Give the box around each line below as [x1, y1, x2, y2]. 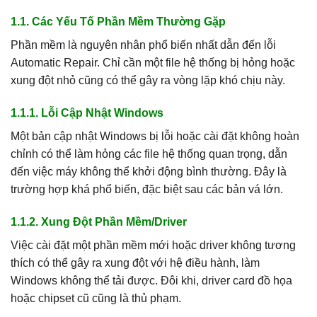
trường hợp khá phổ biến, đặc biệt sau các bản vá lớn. [11, 183, 283, 195]
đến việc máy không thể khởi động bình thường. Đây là [11, 165, 287, 178]
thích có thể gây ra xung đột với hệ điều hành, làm [11, 256, 260, 269]
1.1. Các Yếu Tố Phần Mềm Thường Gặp [11, 16, 226, 28]
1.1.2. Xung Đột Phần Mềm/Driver [11, 215, 187, 228]
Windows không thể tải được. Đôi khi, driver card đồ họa [11, 274, 292, 287]
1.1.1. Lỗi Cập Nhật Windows [11, 106, 163, 119]
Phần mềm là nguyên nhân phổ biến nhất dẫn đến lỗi [11, 39, 276, 52]
